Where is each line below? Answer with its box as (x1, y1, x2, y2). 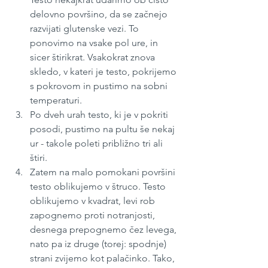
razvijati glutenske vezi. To (30, 23, 141, 35)
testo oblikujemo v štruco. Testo (30, 181, 168, 193)
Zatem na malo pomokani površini (30, 166, 178, 178)
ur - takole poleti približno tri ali (30, 138, 165, 150)
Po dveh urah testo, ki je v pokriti (30, 109, 170, 121)
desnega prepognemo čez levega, (30, 224, 179, 236)
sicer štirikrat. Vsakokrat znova (30, 51, 157, 63)
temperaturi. (30, 95, 82, 106)
